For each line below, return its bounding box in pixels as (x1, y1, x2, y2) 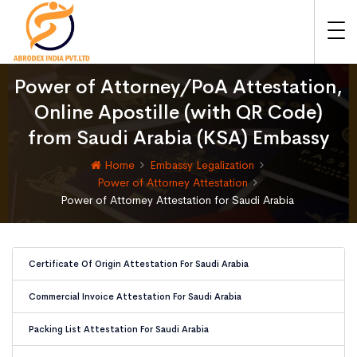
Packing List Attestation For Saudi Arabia (29, 324, 209, 335)
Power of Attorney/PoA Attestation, (14, 75, 343, 99)
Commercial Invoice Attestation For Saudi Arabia (29, 291, 241, 302)
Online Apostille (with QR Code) (34, 100, 323, 124)
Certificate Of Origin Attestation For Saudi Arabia (29, 258, 249, 269)
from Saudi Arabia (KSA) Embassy (28, 126, 329, 150)
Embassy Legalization (150, 158, 254, 172)
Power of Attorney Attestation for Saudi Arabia (61, 193, 294, 207)
